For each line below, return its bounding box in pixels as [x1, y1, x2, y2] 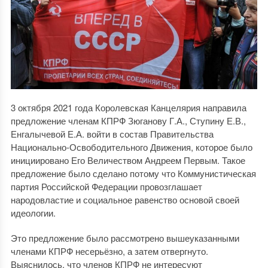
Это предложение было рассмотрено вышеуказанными [10, 232, 239, 245]
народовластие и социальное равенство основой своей [10, 193, 239, 206]
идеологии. [10, 206, 56, 220]
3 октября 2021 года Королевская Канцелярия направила [10, 101, 246, 114]
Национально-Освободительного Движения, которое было [10, 141, 252, 154]
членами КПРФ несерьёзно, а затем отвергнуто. [10, 245, 208, 258]
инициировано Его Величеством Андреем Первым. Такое [10, 154, 245, 167]
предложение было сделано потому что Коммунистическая [10, 167, 256, 180]
